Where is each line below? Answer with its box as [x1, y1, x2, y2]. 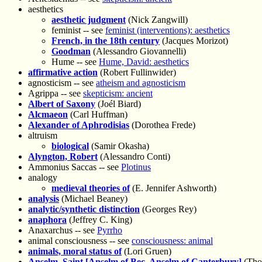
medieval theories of [51, 183, 130, 194]
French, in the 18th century [51, 36, 160, 46]
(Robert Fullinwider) [98, 67, 176, 78]
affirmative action [28, 67, 98, 78]
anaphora [28, 215, 67, 225]
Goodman [51, 46, 91, 57]
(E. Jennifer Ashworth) [130, 183, 216, 194]
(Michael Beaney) [59, 194, 127, 204]
